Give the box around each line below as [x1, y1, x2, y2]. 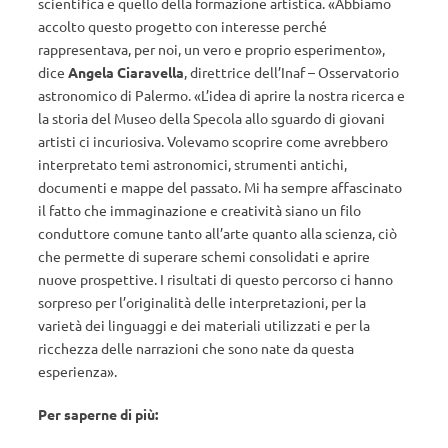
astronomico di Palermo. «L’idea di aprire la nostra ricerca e [38, 85, 405, 104]
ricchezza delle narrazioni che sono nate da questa [38, 338, 354, 357]
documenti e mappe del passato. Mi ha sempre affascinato [38, 177, 402, 196]
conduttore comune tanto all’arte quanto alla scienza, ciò [38, 223, 397, 242]
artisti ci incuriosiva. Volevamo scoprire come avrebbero [38, 131, 388, 150]
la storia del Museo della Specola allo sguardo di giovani [38, 108, 385, 127]
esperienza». [38, 361, 117, 380]
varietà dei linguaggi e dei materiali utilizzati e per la [38, 315, 370, 334]
